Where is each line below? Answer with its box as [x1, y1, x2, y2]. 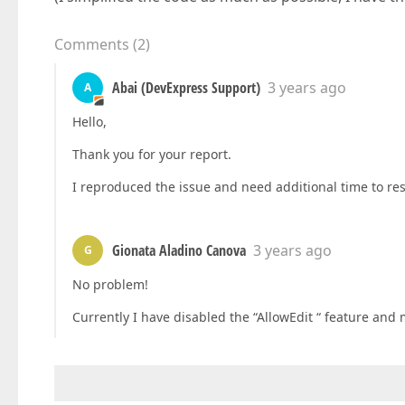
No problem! [72, 276, 148, 293]
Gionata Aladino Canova [112, 240, 246, 260]
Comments [54, 34, 129, 54]
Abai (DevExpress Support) [112, 78, 260, 98]
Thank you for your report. [72, 146, 231, 163]
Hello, [72, 113, 107, 130]
